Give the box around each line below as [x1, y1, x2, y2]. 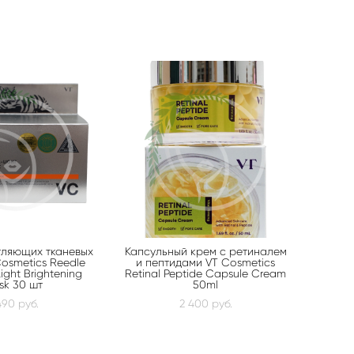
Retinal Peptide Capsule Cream [125, 266, 286, 280]
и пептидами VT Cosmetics [136, 255, 275, 269]
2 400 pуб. [179, 296, 232, 310]
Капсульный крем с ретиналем [124, 244, 287, 258]
